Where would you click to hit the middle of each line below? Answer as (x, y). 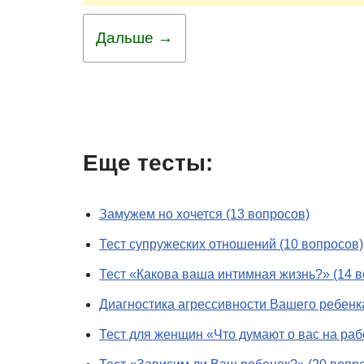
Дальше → (134, 38)
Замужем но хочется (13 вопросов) (204, 214)
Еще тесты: (148, 163)
